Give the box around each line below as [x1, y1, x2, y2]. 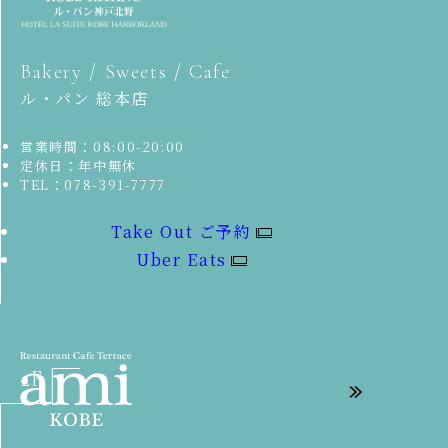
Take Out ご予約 [111, 220, 252, 244]
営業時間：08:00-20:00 [20, 137, 185, 157]
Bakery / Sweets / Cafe [20, 60, 231, 85]
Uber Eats [136, 248, 227, 272]
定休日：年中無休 [20, 156, 137, 176]
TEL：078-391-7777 [20, 175, 166, 195]
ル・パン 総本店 [20, 87, 149, 111]
